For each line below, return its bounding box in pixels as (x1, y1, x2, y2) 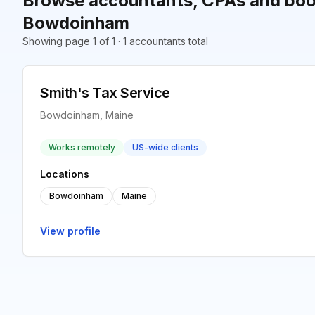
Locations (40, 168, 89, 180)
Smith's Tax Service (40, 84, 170, 101)
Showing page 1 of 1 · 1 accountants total (22, 35, 208, 47)
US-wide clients (132, 142, 198, 153)
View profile (40, 225, 101, 237)
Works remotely (49, 142, 115, 153)
